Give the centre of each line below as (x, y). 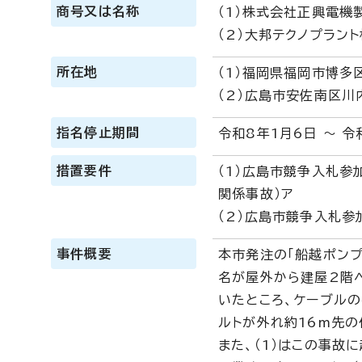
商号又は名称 (99, 11)
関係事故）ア (256, 194)
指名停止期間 (99, 133)
